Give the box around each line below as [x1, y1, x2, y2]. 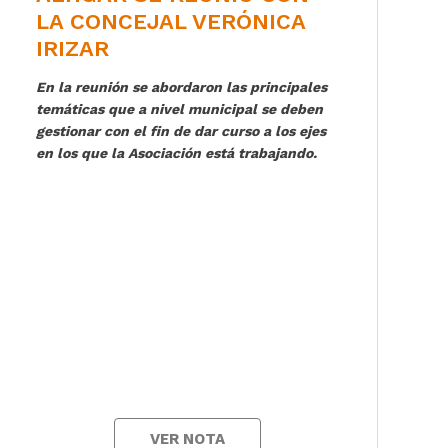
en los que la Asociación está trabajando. [35, 144, 317, 161]
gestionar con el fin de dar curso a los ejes [35, 122, 326, 139]
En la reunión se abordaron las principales [35, 78, 327, 95]
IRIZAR [35, 35, 109, 61]
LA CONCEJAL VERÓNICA [35, 8, 305, 34]
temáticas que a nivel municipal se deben [35, 100, 323, 117]
